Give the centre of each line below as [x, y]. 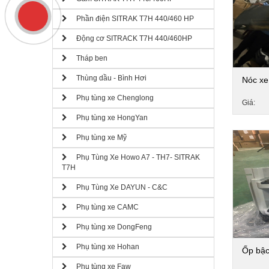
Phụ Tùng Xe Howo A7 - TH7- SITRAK [134, 157]
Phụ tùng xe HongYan [107, 118]
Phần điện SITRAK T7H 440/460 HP [131, 19]
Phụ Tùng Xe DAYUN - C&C [117, 187]
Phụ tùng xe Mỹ [97, 138]
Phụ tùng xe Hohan [103, 247]
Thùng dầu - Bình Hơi [107, 78]
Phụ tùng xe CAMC [103, 207]
